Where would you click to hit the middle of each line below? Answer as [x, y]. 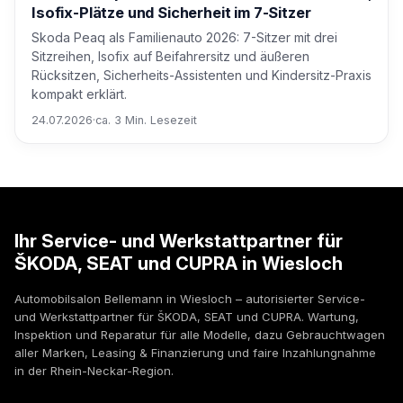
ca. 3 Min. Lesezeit [146, 121]
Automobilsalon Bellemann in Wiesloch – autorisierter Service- [190, 299]
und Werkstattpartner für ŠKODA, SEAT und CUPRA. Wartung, [187, 317]
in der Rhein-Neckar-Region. [94, 371]
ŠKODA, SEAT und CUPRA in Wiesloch [179, 264]
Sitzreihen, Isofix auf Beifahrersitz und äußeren [170, 57]
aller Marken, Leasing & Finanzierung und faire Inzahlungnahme [195, 353]
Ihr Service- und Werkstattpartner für [179, 242]
